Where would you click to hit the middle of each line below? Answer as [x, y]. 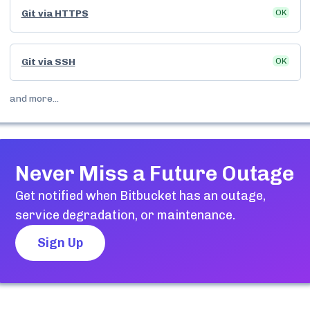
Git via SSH [48, 62]
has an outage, [221, 196]
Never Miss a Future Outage [154, 174]
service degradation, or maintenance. [125, 215]
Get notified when [67, 196]
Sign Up [60, 243]
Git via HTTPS [55, 13]
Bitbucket [148, 196]
